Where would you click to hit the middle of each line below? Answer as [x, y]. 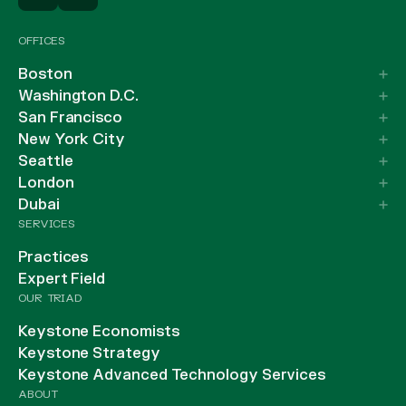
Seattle [46, 162]
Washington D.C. [78, 97]
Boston [45, 75]
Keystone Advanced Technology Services [172, 376]
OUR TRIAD [50, 299]
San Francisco [70, 118]
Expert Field [62, 280]
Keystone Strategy [89, 354]
